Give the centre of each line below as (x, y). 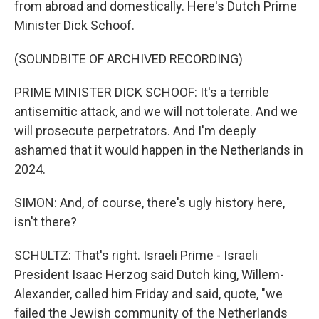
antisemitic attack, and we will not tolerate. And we (156, 111)
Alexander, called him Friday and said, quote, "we (148, 294)
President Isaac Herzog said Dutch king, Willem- (149, 274)
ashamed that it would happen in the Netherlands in (159, 150)
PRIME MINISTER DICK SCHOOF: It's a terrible (142, 92)
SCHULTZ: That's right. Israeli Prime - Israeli (136, 255)
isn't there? (46, 222)
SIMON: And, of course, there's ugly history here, (150, 203)
